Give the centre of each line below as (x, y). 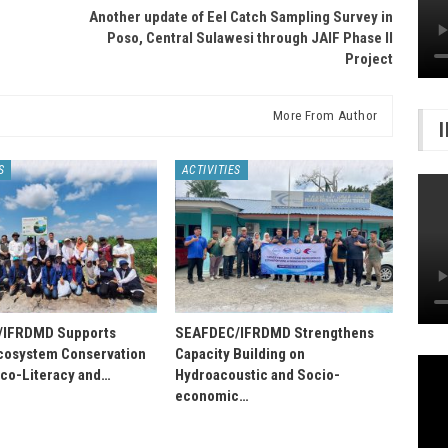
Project (369, 58)
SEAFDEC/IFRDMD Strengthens (274, 332)
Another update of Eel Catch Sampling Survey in (241, 16)
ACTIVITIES (211, 169)
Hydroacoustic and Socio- (257, 374)
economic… (211, 395)
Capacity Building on (239, 353)
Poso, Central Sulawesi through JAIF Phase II (250, 37)
